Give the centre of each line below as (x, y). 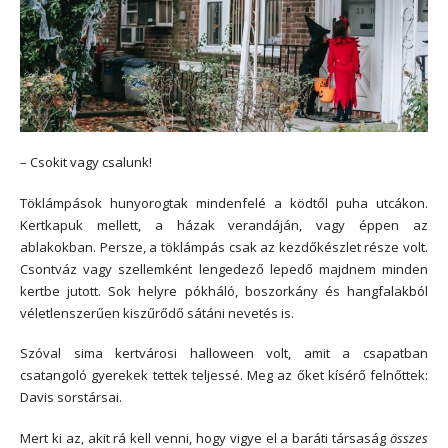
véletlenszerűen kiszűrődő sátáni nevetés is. (157, 312)
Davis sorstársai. (71, 397)
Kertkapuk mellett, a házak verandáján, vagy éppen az (224, 224)
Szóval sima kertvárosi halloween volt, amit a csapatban (224, 353)
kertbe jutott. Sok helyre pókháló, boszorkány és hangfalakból (224, 290)
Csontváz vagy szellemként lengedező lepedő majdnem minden (224, 268)
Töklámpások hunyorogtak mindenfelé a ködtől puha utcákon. (224, 202)
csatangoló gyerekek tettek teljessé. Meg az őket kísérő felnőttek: (224, 375)
